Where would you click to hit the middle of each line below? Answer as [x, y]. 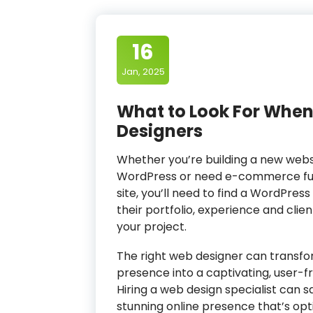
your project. [152, 226]
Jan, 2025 [143, 71]
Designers [160, 131]
